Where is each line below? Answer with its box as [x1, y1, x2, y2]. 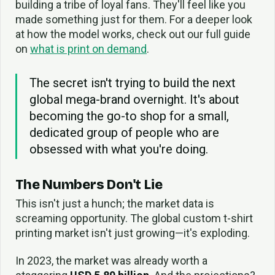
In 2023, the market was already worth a [15, 254, 207, 268]
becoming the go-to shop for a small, [29, 108, 229, 123]
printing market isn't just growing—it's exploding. [15, 227, 250, 240]
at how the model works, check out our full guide [15, 27, 250, 41]
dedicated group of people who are [29, 125, 219, 140]
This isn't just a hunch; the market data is [15, 197, 214, 211]
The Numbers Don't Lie [15, 176, 163, 193]
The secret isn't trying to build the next [29, 75, 236, 90]
